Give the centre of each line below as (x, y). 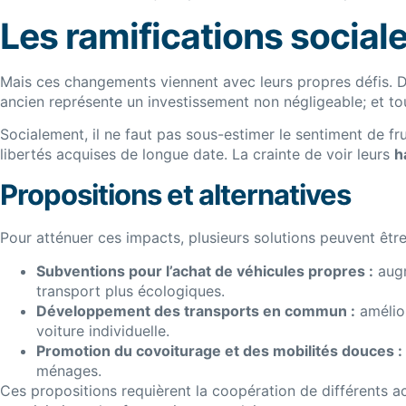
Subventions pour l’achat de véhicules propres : (205, 271)
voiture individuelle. (103, 330)
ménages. (69, 370)
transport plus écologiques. (130, 290)
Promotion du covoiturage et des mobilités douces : (219, 350)
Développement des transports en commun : (196, 310)
